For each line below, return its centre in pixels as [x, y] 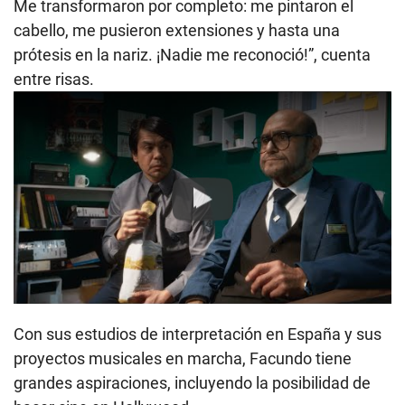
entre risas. [54, 80]
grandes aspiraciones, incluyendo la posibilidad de [192, 383]
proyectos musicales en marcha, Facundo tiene [183, 359]
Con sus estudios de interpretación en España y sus [198, 334]
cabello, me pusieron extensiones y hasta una [177, 31]
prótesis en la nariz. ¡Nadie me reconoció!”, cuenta [192, 55]
